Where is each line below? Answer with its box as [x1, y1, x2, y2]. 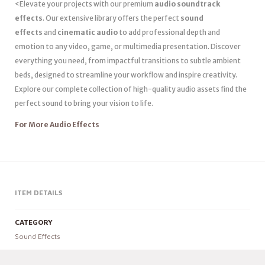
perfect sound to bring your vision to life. [15, 98, 153, 108]
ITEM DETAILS [15, 188, 62, 197]
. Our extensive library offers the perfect [43, 13, 180, 22]
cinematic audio [57, 27, 118, 37]
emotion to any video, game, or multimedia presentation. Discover [15, 41, 241, 51]
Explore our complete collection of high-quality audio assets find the [15, 84, 247, 93]
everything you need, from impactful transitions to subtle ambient [15, 56, 241, 65]
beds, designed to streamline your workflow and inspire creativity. [15, 70, 237, 79]
